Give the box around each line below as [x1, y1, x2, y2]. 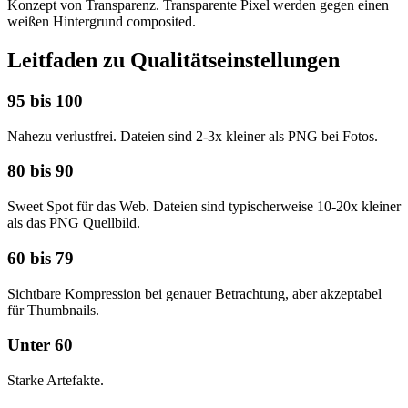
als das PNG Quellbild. [7, 215, 140, 231]
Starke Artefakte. [7, 372, 104, 388]
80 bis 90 [7, 161, 74, 181]
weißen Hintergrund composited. [7, 14, 196, 30]
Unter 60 [7, 335, 73, 355]
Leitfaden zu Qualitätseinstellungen [7, 48, 340, 73]
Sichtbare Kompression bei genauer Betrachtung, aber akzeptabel [7, 285, 382, 301]
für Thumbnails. [7, 301, 99, 318]
